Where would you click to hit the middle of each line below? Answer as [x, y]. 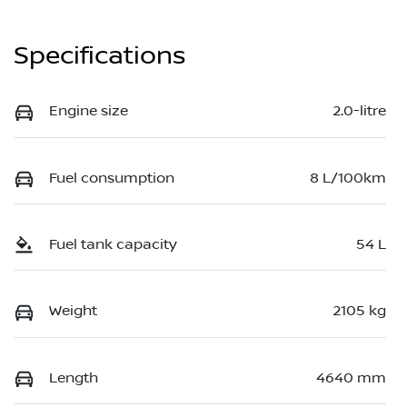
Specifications [99, 56]
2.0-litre [359, 111]
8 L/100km [348, 178]
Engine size [89, 111]
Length [74, 377]
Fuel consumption [112, 178]
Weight [73, 311]
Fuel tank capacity [113, 245]
